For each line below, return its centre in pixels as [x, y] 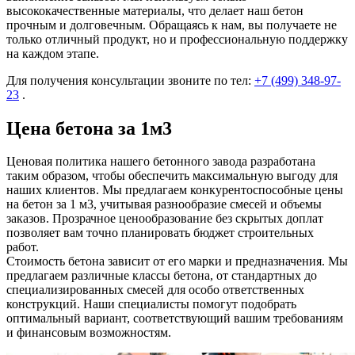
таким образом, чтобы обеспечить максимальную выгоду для [172, 176]
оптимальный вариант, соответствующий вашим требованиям [175, 319]
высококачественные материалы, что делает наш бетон [155, 10]
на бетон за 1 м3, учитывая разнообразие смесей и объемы [164, 204]
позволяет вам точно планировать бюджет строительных [160, 233]
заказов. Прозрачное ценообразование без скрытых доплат [165, 219]
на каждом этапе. [53, 53]
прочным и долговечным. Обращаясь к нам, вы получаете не [172, 25]
